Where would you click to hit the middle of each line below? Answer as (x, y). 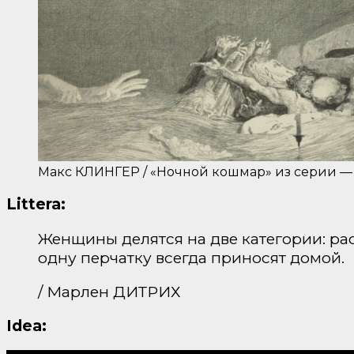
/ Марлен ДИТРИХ (109, 291)
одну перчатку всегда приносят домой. (191, 257)
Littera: (36, 204)
